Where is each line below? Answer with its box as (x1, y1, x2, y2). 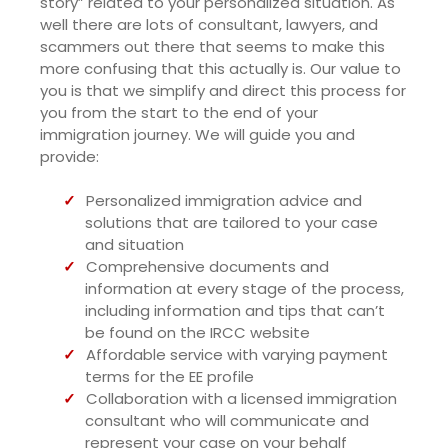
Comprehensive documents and (86, 256, 329, 278)
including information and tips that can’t (85, 300, 385, 322)
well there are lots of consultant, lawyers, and (40, 13, 378, 35)
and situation (85, 234, 184, 256)
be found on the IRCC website (85, 322, 310, 344)
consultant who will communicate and (85, 410, 369, 432)
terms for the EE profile (85, 366, 254, 388)
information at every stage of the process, (85, 278, 404, 300)
